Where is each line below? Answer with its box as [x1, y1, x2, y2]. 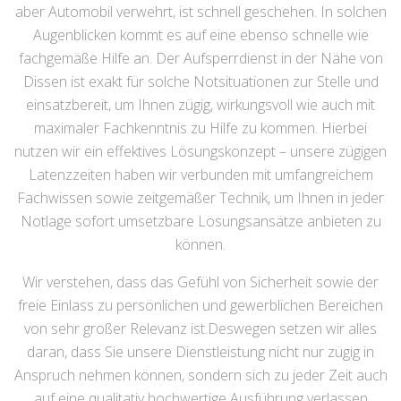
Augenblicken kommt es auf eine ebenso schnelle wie [32, 25, 369, 45]
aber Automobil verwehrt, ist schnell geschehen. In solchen [14, 2, 387, 21]
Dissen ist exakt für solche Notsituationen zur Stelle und [22, 72, 379, 91]
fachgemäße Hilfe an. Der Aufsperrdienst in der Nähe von [18, 48, 383, 68]
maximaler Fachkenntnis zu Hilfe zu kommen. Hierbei [34, 118, 367, 138]
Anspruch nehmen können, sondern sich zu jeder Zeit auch [13, 365, 388, 385]
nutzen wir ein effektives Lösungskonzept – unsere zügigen [14, 141, 387, 161]
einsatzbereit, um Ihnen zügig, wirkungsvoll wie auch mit [26, 95, 375, 115]
